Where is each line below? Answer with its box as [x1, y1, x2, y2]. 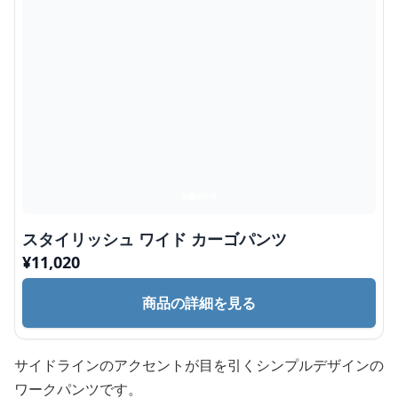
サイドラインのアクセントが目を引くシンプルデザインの [14, 355, 384, 375]
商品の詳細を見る [142, 293, 256, 313]
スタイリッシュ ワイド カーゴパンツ [22, 228, 287, 250]
